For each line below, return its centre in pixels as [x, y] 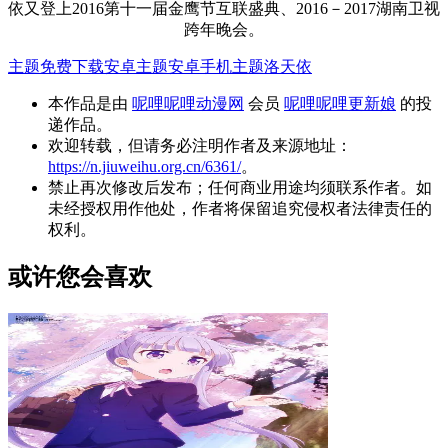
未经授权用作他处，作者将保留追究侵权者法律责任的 [240, 209]
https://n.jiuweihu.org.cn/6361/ [144, 167]
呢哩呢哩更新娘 [340, 104]
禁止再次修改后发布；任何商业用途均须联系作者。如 [240, 188]
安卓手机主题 [216, 67]
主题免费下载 [56, 67]
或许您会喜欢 [80, 277]
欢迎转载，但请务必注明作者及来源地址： [200, 146]
